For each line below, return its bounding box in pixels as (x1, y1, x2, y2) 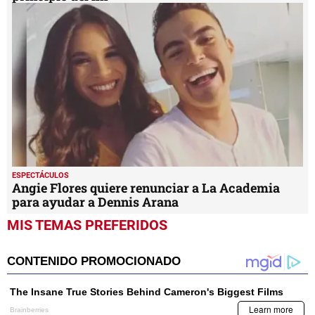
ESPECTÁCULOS (12, 171, 69, 181)
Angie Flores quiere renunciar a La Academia (12, 179, 280, 197)
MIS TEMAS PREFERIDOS (7, 217, 167, 234)
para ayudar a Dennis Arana (12, 193, 179, 211)
